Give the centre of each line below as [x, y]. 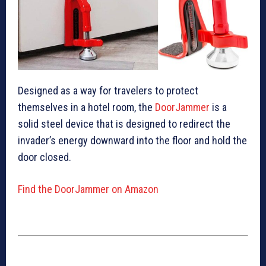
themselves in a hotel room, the [86, 107]
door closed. [45, 157]
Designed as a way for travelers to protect [108, 91]
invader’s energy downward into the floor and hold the [132, 141]
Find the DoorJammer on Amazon [88, 189]
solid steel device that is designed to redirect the [124, 124]
